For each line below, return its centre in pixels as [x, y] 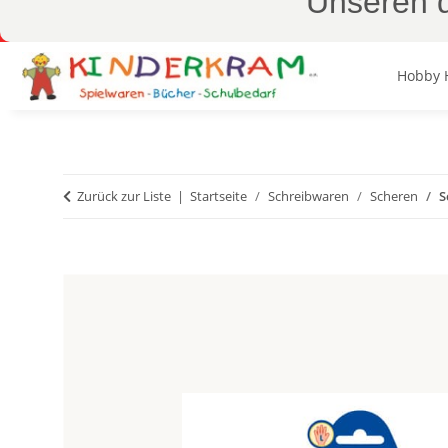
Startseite [218, 196]
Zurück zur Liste [124, 196]
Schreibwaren [308, 196]
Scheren [394, 196]
